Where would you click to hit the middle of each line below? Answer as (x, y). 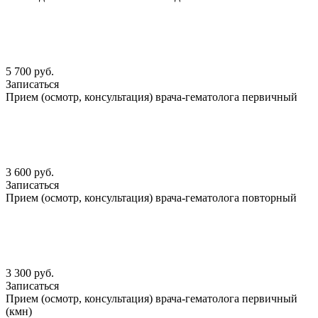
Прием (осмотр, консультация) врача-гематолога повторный (151, 198)
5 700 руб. (30, 72)
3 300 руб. (30, 273)
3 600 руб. (30, 172)
